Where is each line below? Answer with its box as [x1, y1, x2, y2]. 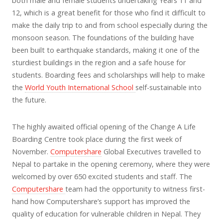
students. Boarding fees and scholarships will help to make [12, 70, 205, 80]
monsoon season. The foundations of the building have [12, 32, 194, 42]
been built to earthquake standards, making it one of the [12, 45, 200, 55]
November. [12, 146, 50, 156]
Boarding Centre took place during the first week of [12, 134, 182, 144]
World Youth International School [25, 82, 135, 92]
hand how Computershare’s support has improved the [12, 196, 190, 206]
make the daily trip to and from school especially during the [12, 20, 208, 30]
